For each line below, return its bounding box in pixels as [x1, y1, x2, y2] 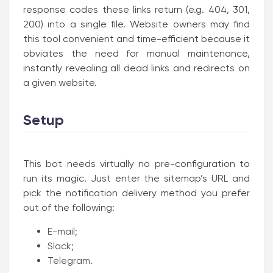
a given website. [23, 77, 97, 88]
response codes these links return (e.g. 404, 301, [23, 4, 250, 15]
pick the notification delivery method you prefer [23, 187, 250, 199]
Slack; [48, 240, 74, 252]
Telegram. [48, 255, 93, 266]
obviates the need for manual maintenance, [23, 48, 250, 59]
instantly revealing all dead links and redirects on [23, 62, 250, 74]
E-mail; [48, 225, 77, 237]
